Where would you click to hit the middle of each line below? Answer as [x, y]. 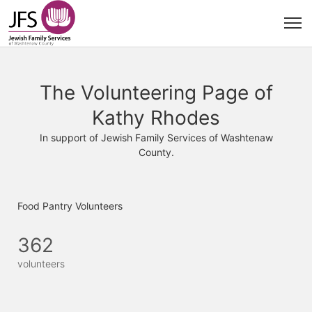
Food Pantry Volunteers [70, 206]
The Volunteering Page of [156, 93]
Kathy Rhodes [156, 118]
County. [156, 152]
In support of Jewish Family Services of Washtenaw [156, 138]
